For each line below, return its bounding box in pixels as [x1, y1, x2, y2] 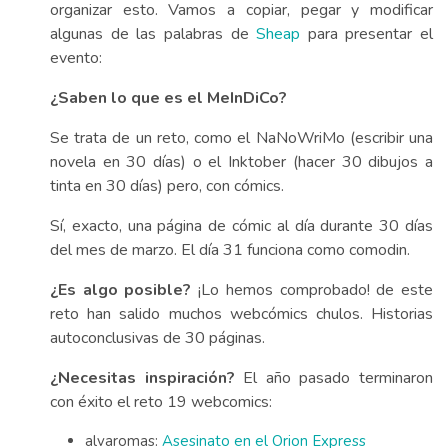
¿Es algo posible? [50, 279, 192, 301]
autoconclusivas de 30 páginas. [50, 327, 265, 349]
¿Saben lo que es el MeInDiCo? [50, 87, 287, 109]
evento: [50, 47, 102, 69]
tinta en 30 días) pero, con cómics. [50, 175, 284, 197]
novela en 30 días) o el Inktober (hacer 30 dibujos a [50, 151, 433, 173]
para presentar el [300, 23, 433, 45]
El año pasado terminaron [234, 367, 434, 389]
